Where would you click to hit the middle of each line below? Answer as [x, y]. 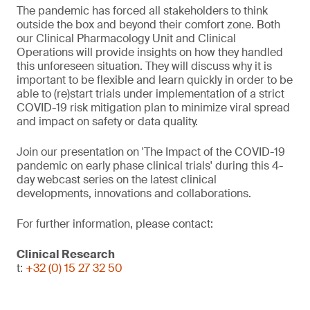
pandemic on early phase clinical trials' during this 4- [150, 166]
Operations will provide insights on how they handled [150, 52]
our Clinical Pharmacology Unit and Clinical [126, 38]
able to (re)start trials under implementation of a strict [151, 94]
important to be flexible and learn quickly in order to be [155, 80]
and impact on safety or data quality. [107, 121]
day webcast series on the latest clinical [117, 180]
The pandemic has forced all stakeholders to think [142, 11]
